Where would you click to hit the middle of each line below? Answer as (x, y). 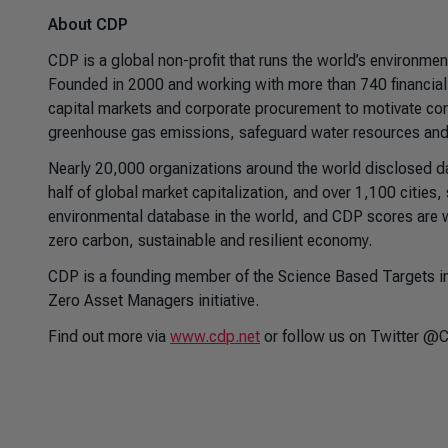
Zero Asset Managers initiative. (153, 300)
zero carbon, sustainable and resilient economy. (210, 240)
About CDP (88, 24)
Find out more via (109, 336)
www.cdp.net (215, 336)
